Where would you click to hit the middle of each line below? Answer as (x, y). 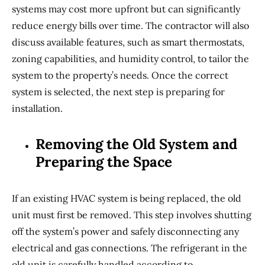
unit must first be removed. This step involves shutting (132, 215)
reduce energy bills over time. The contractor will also (130, 25)
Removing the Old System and (136, 144)
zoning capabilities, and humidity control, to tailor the (130, 59)
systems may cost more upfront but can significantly (126, 9)
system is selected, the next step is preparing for (118, 92)
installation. (37, 108)
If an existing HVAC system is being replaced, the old (127, 198)
